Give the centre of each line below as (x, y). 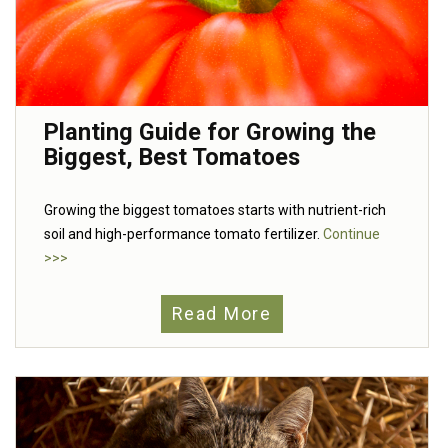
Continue (351, 234)
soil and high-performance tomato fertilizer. (183, 234)
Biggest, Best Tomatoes (172, 157)
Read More (222, 313)
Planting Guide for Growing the (210, 132)
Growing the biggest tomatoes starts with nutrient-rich (215, 210)
